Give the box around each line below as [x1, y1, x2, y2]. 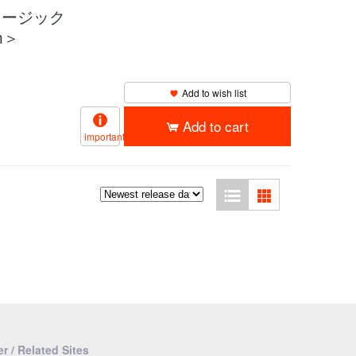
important [84, 130, 125, 144]
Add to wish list [181, 86, 246, 100]
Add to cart [183, 116, 249, 137]
